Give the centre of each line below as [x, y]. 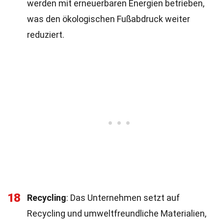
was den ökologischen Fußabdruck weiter [109, 19]
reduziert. [46, 35]
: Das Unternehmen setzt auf [123, 198]
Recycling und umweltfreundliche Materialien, [117, 213]
